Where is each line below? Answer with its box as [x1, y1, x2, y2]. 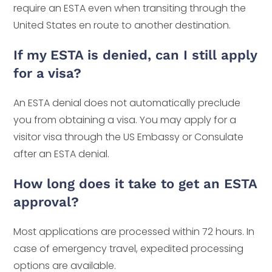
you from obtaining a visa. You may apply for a [13, 113, 237, 127]
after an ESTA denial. [13, 147, 110, 161]
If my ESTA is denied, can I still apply [13, 47, 257, 63]
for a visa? [13, 66, 82, 81]
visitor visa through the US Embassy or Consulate [13, 130, 244, 144]
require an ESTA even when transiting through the [13, 1, 246, 16]
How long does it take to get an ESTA [13, 176, 257, 192]
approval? [13, 194, 80, 210]
